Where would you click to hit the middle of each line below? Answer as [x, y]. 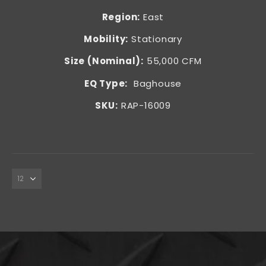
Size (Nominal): [104, 61]
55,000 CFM [173, 61]
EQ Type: [106, 83]
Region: [121, 17]
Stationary [155, 39]
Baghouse [155, 83]
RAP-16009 [145, 106]
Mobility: [106, 39]
